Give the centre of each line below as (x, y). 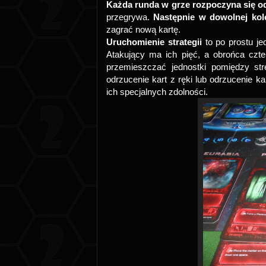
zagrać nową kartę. (143, 29)
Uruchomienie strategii (156, 42)
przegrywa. (130, 17)
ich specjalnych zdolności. (157, 92)
